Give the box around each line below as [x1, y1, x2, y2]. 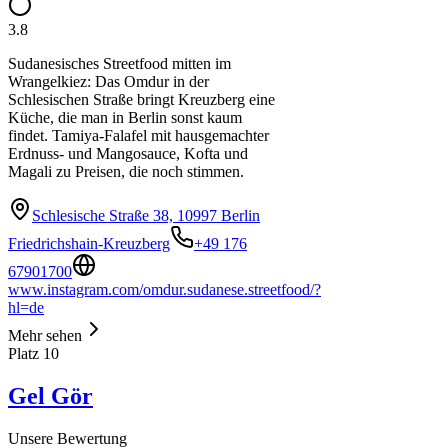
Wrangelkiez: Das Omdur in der [8, 73, 209, 90]
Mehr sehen [8, 327, 82, 344]
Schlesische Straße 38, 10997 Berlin [32, 207, 260, 224]
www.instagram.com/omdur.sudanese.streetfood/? [8, 281, 321, 298]
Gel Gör [8, 382, 93, 409]
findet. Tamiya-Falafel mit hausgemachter [8, 127, 269, 144]
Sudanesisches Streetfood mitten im [8, 55, 231, 72]
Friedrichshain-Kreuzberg [8, 235, 170, 252]
